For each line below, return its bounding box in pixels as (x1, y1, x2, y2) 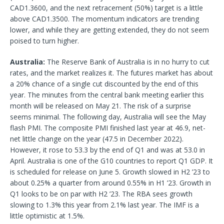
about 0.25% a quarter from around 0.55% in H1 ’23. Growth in (10, 177, 211, 187)
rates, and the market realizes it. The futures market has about (10, 67, 213, 77)
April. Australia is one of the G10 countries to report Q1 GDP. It (10, 155, 213, 165)
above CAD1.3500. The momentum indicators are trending (10, 13, 199, 23)
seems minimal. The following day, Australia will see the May (10, 111, 206, 121)
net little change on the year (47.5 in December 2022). (10, 133, 183, 143)
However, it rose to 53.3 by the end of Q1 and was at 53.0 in (10, 144, 205, 154)
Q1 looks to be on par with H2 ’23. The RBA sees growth (10, 188, 192, 198)
